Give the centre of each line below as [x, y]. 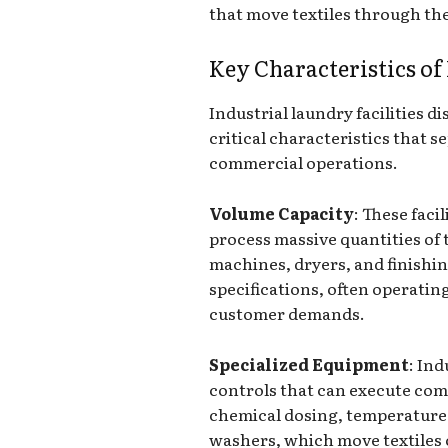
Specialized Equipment [309, 363]
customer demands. [287, 312]
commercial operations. [304, 161]
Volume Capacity [282, 212]
